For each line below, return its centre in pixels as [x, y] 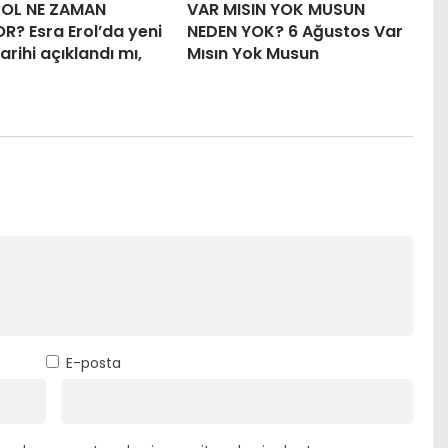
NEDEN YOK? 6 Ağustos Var [294, 31]
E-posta [93, 362]
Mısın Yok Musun [252, 53]
